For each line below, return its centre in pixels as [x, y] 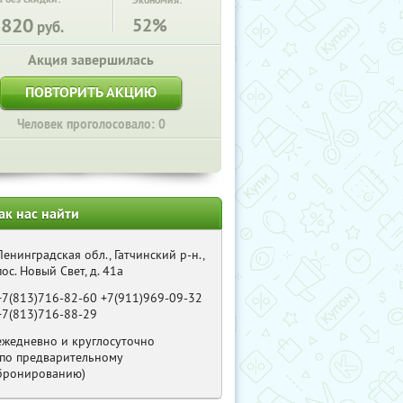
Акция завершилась [91, 60]
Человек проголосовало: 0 [91, 124]
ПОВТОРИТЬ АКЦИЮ [91, 92]
